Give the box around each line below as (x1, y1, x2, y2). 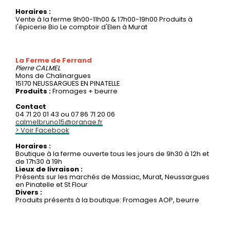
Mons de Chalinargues (15, 70, 91, 81)
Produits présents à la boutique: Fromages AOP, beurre (15, 195, 199, 205)
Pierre (15, 63, 35, 73)
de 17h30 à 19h (15, 156, 62, 166)
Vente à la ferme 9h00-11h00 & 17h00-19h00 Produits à (15, 14, 193, 24)
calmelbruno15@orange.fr (15, 117, 103, 127)
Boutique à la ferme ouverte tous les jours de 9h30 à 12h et (15, 148, 209, 159)
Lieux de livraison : (15, 164, 83, 174)
